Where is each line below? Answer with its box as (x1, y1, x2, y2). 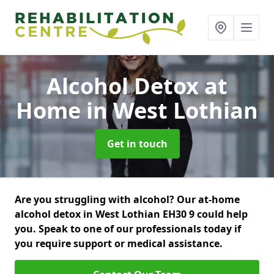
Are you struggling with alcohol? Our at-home (15, 193, 240, 206)
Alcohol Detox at (46, 71, 228, 101)
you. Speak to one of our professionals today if (15, 222, 241, 235)
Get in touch (106, 137, 168, 150)
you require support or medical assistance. (15, 237, 223, 250)
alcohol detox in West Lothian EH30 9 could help (15, 207, 248, 221)
